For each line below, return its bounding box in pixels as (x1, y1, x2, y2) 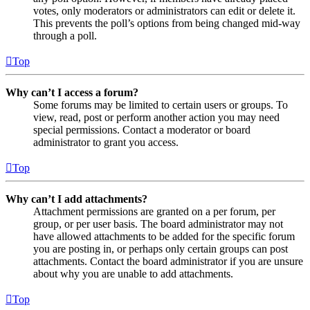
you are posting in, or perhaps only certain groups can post (33, 242, 288, 255)
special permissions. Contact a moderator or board (33, 123, 250, 136)
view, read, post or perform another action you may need (33, 111, 280, 123)
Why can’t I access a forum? (6, 86, 138, 98)
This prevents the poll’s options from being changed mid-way (33, 17, 300, 29)
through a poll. (33, 29, 97, 42)
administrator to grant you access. (33, 136, 179, 148)
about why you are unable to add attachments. (33, 267, 233, 280)
